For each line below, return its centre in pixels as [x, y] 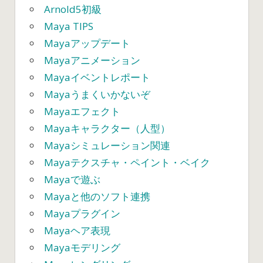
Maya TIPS [69, 26]
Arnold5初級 [73, 9]
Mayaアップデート [87, 43]
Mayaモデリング [82, 248]
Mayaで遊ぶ [72, 180]
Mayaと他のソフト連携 [97, 197]
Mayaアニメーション [92, 60]
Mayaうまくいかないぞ [97, 95]
